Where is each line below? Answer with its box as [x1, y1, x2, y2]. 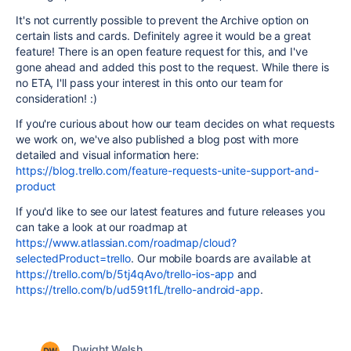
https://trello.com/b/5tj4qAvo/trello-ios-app [16, 267, 235, 280]
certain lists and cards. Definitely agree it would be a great [16, 29, 311, 42]
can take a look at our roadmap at [16, 220, 188, 233]
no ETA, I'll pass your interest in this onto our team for [16, 76, 284, 89]
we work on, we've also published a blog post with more [16, 132, 299, 146]
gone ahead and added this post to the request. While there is [16, 60, 329, 74]
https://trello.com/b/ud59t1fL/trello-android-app [16, 283, 260, 296]
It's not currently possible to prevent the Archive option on [16, 13, 309, 27]
